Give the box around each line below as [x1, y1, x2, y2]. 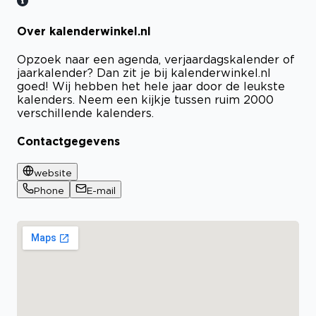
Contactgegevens [17, 135, 120, 148]
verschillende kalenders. [17, 106, 154, 119]
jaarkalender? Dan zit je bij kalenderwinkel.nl [17, 66, 271, 79]
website [34, 168, 72, 178]
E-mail [87, 186, 116, 196]
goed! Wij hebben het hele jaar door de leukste [17, 79, 285, 92]
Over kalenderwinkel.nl [17, 24, 151, 37]
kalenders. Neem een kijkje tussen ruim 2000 [17, 92, 274, 106]
